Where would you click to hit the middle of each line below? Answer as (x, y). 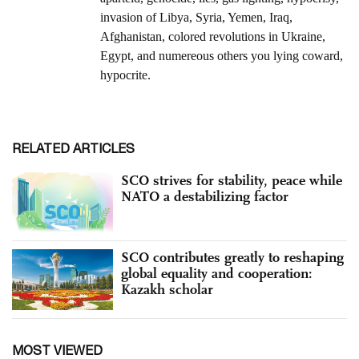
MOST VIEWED (57, 350)
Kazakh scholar (167, 290)
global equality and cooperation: (217, 274)
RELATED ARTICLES (73, 148)
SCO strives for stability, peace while (232, 180)
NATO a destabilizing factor (205, 196)
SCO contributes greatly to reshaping (232, 258)
